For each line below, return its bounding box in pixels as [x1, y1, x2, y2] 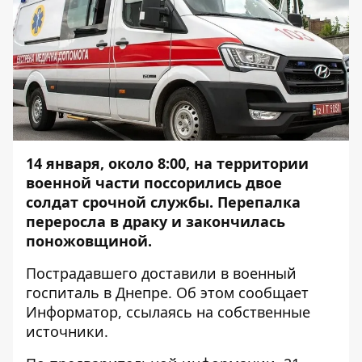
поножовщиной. [26, 231, 152, 250]
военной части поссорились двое [26, 173, 282, 192]
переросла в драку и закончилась [26, 212, 285, 231]
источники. [26, 322, 108, 341]
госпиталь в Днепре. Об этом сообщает [26, 283, 309, 302]
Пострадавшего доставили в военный [26, 263, 297, 283]
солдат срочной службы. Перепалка [26, 192, 301, 212]
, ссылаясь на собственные [118, 302, 310, 322]
